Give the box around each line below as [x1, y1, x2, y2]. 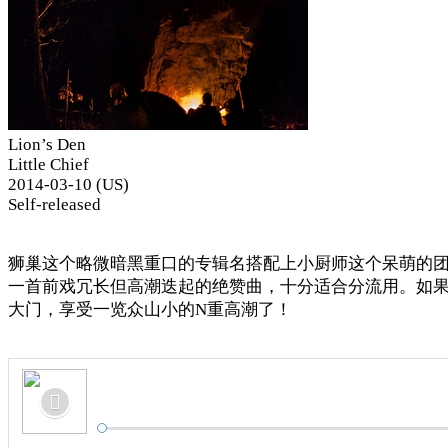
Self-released [8, 194, 101, 214]
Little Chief [8, 154, 89, 174]
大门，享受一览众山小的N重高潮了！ [8, 299, 292, 319]
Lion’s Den [8, 134, 86, 154]
